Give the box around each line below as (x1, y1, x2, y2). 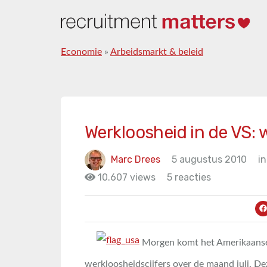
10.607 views (95, 172, 156, 183)
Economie (61, 47, 102, 57)
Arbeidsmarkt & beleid (110, 47, 203, 57)
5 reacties (167, 172, 211, 183)
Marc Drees (111, 153, 160, 165)
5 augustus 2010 (172, 153, 247, 165)
